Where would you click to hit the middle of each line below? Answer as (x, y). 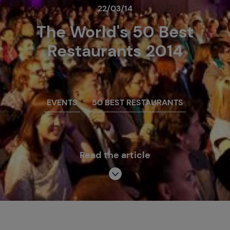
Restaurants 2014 (115, 51)
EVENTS (62, 103)
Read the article (115, 155)
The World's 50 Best (115, 32)
